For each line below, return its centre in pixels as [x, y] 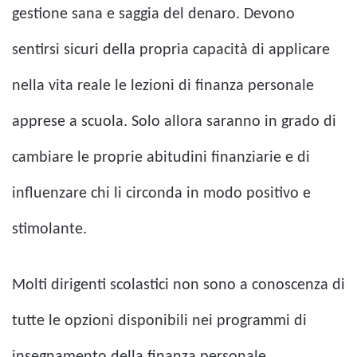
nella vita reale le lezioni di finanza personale [163, 86]
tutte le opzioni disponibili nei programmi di [159, 321]
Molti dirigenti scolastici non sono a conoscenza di [178, 285]
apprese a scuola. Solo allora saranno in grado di [174, 122]
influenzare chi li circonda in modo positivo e [161, 193]
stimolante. [49, 229]
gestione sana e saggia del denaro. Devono [153, 14]
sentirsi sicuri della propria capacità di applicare [171, 50]
